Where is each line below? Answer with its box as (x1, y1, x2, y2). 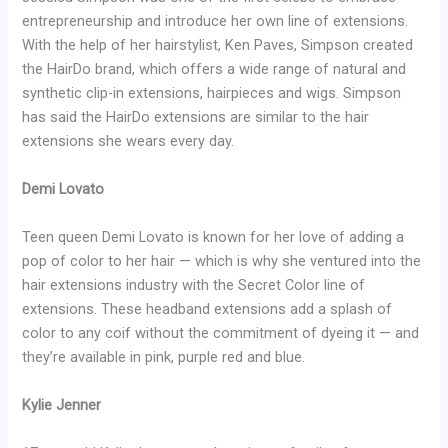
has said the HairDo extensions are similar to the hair (22, 108, 370, 127)
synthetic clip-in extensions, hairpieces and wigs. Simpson (22, 84, 402, 103)
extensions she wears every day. (22, 132, 235, 151)
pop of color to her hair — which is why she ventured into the (22, 252, 422, 271)
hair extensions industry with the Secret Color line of (22, 276, 366, 295)
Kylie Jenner (22, 396, 102, 415)
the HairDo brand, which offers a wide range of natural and (22, 60, 407, 79)
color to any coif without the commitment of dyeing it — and (22, 324, 420, 343)
